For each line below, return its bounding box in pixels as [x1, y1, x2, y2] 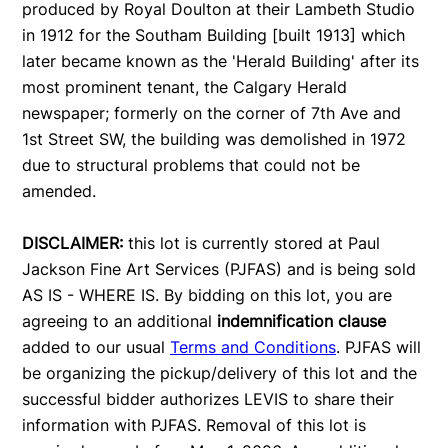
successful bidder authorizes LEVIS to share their [22, 388, 394, 409]
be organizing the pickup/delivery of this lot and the [22, 362, 417, 383]
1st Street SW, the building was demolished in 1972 [22, 128, 406, 149]
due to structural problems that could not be [22, 154, 360, 175]
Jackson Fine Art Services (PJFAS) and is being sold [22, 258, 416, 279]
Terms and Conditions [170, 336, 336, 357]
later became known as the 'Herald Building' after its [22, 50, 419, 71]
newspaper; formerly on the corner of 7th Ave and [22, 102, 401, 123]
